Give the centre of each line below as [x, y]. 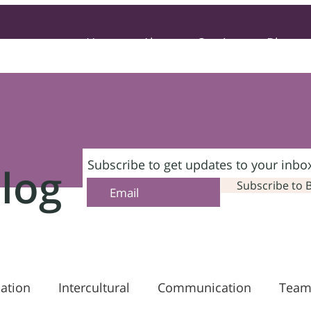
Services [222, 42]
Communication [204, 287]
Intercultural [94, 287]
